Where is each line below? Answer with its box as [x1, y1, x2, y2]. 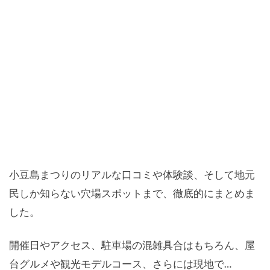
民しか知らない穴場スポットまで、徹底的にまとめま [9, 187, 255, 200]
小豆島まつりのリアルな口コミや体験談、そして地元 [9, 168, 255, 181]
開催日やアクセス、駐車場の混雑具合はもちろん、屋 [9, 239, 255, 252]
